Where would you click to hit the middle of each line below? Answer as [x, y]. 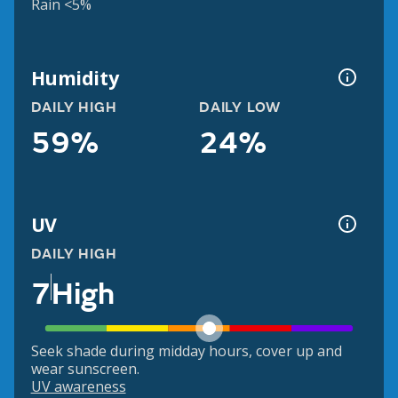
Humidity [75, 77]
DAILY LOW [240, 108]
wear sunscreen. [85, 369]
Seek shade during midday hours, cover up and [186, 351]
